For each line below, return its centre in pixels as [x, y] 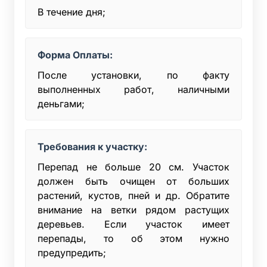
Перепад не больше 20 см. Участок [133, 167]
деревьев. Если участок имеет [133, 224]
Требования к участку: [92, 146]
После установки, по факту [133, 75]
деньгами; [61, 103]
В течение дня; [72, 12]
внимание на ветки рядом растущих [133, 209]
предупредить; [72, 252]
